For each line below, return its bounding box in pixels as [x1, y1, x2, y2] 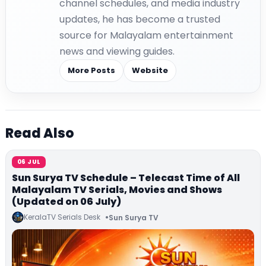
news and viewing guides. [59, 45, 175, 59]
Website [132, 65, 168, 77]
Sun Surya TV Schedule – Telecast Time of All [12, 171, 240, 185]
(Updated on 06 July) [12, 195, 121, 209]
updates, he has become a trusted [59, 12, 220, 27]
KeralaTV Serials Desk [24, 212, 100, 223]
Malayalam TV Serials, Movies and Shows [12, 183, 222, 197]
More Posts [68, 65, 115, 77]
